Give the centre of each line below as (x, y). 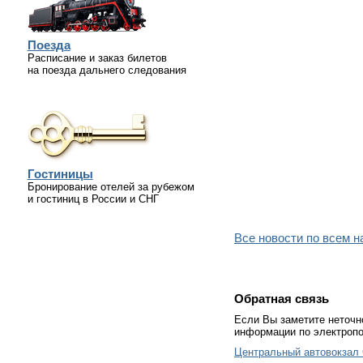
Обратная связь (282, 299)
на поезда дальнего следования (107, 70)
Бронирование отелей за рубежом (111, 187)
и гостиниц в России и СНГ (93, 199)
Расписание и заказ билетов (97, 58)
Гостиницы (60, 174)
